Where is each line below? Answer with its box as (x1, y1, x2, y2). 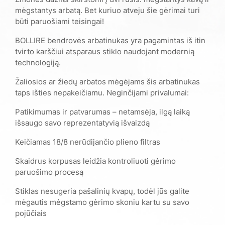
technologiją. (15, 57, 61, 67)
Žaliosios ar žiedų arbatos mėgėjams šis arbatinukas (15, 76, 200, 86)
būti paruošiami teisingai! (15, 16, 104, 26)
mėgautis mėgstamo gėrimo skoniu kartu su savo (15, 197, 189, 207)
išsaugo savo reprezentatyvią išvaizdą (15, 118, 150, 128)
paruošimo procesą (15, 167, 83, 177)
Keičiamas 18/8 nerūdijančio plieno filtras (15, 137, 160, 147)
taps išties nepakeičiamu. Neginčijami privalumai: (15, 87, 189, 97)
